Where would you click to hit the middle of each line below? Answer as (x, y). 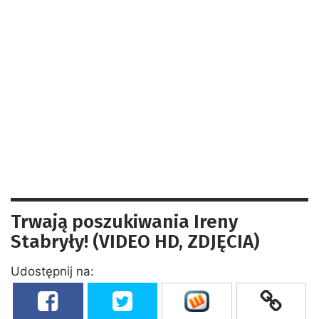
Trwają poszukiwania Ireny (124, 221)
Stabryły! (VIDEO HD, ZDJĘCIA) (135, 241)
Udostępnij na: (52, 271)
